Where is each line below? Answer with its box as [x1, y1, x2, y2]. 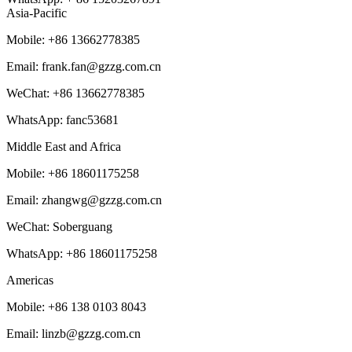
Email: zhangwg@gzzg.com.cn [6, 192, 165, 207]
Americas [6, 273, 53, 287]
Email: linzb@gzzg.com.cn [6, 326, 141, 340]
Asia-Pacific [6, 5, 67, 20]
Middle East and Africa [6, 139, 121, 153]
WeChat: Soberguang [6, 219, 112, 233]
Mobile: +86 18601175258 [6, 166, 139, 180]
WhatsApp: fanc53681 [6, 112, 122, 126]
